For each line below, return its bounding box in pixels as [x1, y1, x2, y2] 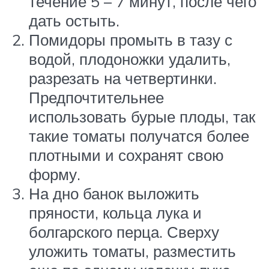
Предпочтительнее [29, 88, 164, 107]
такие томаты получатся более [29, 126, 249, 146]
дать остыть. [29, 11, 119, 31]
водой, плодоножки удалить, [29, 49, 231, 69]
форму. [29, 165, 80, 184]
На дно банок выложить [29, 184, 199, 204]
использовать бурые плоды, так [29, 107, 255, 127]
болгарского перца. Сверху [29, 222, 219, 242]
